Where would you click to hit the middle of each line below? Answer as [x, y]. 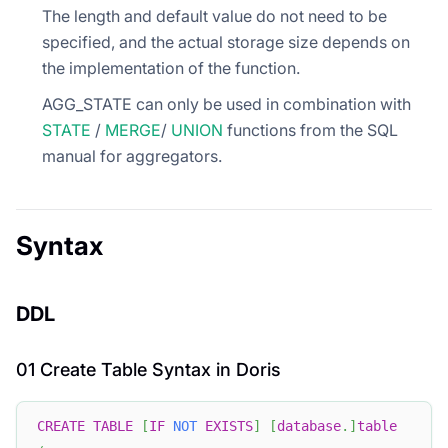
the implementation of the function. [171, 67]
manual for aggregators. [132, 155]
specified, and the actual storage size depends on [226, 41]
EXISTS [229, 426]
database [309, 426]
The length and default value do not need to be [214, 15]
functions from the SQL [310, 129]
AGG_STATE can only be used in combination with [226, 103]
